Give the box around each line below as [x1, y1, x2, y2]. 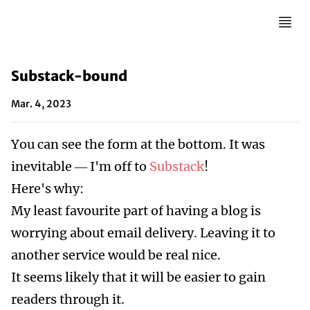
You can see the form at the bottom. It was [11, 136, 265, 152]
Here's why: [11, 181, 84, 197]
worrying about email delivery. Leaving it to [11, 225, 275, 241]
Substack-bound [11, 67, 127, 84]
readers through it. [11, 291, 125, 307]
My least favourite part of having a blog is [11, 203, 261, 219]
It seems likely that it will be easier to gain [11, 269, 266, 285]
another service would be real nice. [11, 247, 221, 263]
